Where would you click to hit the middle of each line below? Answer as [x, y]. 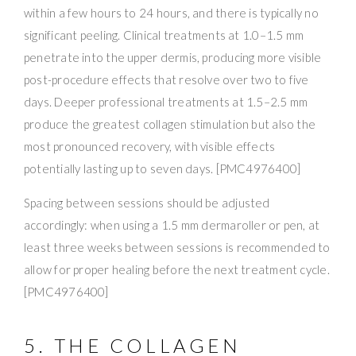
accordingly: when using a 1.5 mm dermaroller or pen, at [172, 224]
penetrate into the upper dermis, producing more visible [173, 57]
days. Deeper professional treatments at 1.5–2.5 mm [166, 101]
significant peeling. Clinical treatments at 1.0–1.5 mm [164, 35]
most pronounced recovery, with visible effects [150, 146]
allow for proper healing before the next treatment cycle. [177, 269]
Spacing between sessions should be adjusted [147, 202]
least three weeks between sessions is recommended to [177, 247]
